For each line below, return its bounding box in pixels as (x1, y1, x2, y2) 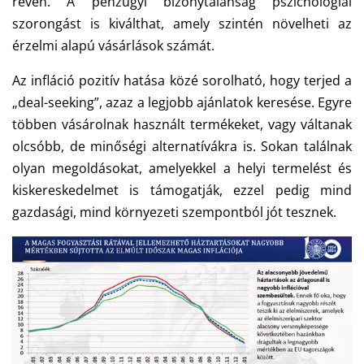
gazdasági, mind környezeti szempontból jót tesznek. (12, 203, 340, 222)
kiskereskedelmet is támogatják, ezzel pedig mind (12, 181, 352, 200)
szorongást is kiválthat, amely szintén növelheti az (12, 15, 352, 33)
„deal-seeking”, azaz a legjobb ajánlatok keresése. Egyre (12, 93, 352, 112)
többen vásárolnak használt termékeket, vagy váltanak (12, 115, 352, 134)
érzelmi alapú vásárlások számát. (12, 37, 214, 55)
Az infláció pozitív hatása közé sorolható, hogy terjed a (12, 71, 352, 90)
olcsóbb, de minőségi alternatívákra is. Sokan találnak (12, 137, 352, 156)
